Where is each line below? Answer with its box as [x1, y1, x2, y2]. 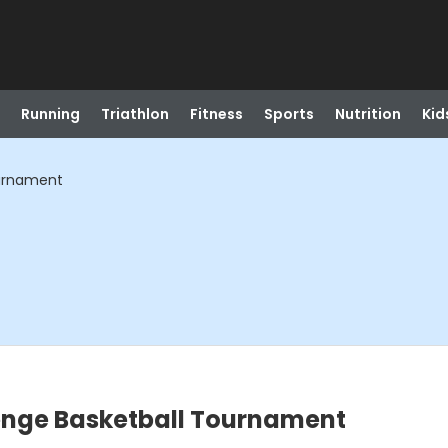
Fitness [189, 104, 243, 124]
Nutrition [334, 104, 401, 124]
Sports [263, 104, 314, 124]
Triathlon [100, 104, 169, 124]
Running [20, 104, 80, 124]
